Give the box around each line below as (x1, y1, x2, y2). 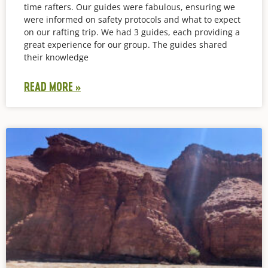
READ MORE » (24, 79, 81, 93)
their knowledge (24, 51, 89, 63)
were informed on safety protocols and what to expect (24, 13, 240, 25)
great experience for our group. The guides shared (24, 38, 227, 50)
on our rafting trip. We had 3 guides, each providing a (24, 26, 240, 38)
